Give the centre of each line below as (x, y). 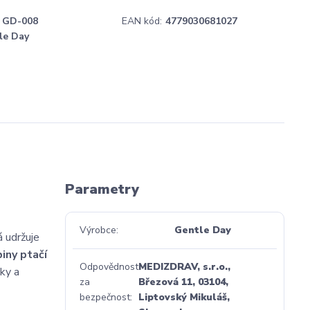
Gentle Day (203, 230)
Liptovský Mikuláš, (184, 297)
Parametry (102, 189)
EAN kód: (142, 21)
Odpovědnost (109, 267)
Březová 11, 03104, (183, 282)
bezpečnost (104, 297)
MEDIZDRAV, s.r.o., (184, 267)
